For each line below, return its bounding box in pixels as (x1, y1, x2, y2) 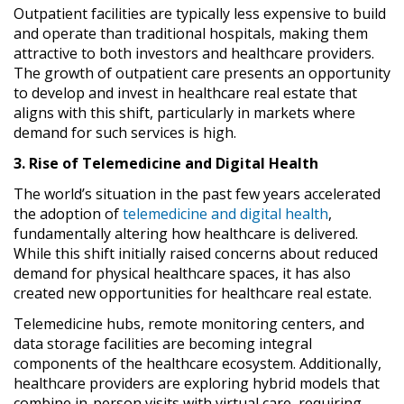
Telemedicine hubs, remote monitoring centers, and (14, 313, 364, 334)
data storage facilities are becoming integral (14, 333, 312, 353)
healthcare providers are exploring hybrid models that (14, 372, 380, 393)
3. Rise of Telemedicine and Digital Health (14, 152, 318, 173)
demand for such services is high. (14, 122, 236, 142)
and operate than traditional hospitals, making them (14, 23, 368, 43)
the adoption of (14, 203, 123, 224)
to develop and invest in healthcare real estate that (14, 82, 357, 103)
